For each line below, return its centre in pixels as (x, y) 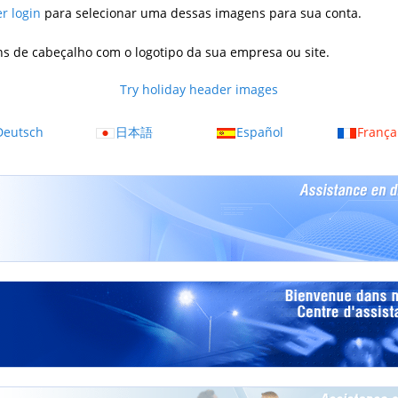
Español (260, 132)
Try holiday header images (199, 90)
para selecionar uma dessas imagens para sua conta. (201, 13)
